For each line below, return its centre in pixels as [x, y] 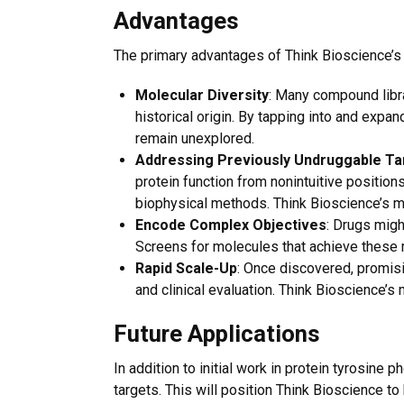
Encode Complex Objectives [231, 225]
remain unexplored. [195, 138]
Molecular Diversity [202, 95]
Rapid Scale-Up [186, 268]
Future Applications [217, 334]
